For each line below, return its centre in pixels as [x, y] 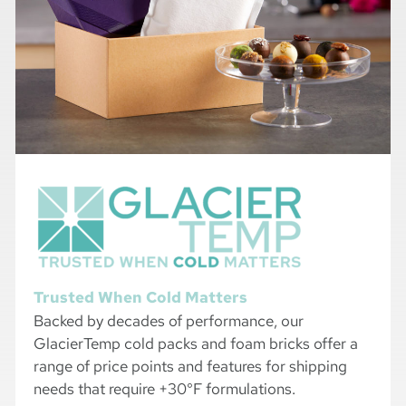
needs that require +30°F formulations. [164, 388]
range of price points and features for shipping [190, 366]
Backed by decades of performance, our [169, 320]
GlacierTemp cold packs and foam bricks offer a [196, 343]
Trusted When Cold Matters [140, 297]
